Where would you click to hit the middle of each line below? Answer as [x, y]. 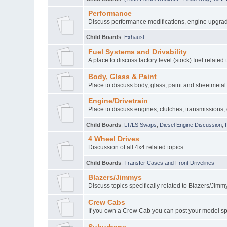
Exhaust [135, 37]
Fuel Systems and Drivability [137, 52]
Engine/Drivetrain [118, 101]
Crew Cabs [106, 202]
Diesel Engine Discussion [191, 124]
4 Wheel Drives [113, 139]
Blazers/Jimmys [115, 177]
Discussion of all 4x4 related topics [136, 147]
